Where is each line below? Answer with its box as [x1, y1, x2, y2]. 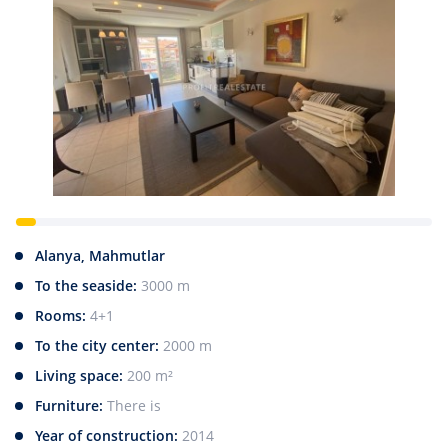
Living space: [35, 366, 127, 386]
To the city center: [35, 336, 163, 356]
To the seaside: [35, 276, 141, 296]
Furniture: [35, 396, 107, 416]
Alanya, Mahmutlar [35, 246, 165, 266]
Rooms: [35, 306, 90, 326]
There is [107, 396, 161, 416]
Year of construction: [35, 426, 182, 446]
